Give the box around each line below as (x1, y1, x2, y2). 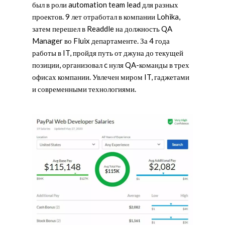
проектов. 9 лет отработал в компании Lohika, (32, 12, 180, 21)
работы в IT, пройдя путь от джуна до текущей (32, 48, 183, 57)
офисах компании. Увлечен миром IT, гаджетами (32, 72, 189, 81)
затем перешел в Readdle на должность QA (32, 24, 172, 33)
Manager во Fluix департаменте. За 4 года (32, 36, 170, 45)
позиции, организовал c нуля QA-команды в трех (32, 60, 189, 69)
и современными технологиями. (32, 84, 136, 93)
